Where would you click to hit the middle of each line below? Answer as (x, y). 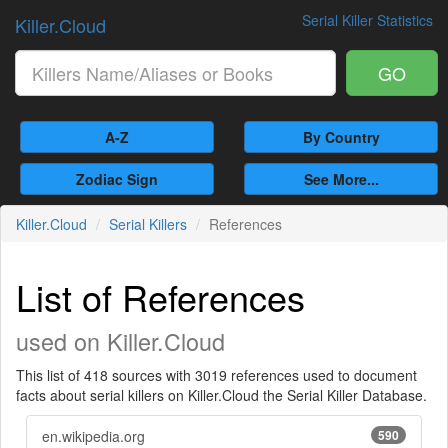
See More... (341, 179)
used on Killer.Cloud (120, 341)
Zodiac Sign (117, 179)
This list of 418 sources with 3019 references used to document (216, 375)
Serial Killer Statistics (367, 20)
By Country (341, 137)
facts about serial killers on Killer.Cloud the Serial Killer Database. (221, 395)
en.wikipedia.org (93, 436)
